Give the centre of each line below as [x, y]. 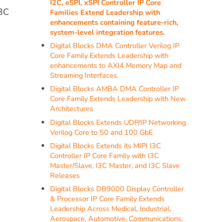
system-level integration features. [108, 32]
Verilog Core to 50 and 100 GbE [102, 132]
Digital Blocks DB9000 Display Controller [117, 189]
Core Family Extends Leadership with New [118, 99]
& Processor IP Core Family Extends [108, 198]
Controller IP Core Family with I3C [105, 155]
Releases [65, 175]
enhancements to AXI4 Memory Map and [116, 66]
